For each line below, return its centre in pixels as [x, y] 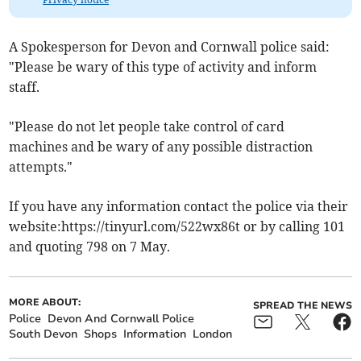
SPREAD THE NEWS [302, 305]
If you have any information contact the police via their [179, 206]
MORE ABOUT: [45, 302]
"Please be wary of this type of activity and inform [163, 66]
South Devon [44, 334]
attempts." [43, 166]
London [213, 334]
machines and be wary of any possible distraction [161, 146]
